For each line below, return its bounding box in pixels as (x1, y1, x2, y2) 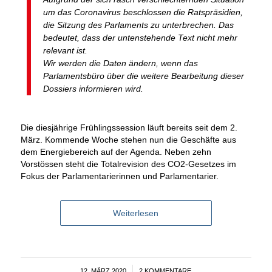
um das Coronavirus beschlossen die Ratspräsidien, (42, 7, 243, 17)
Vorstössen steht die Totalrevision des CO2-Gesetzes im (20, 159, 236, 169)
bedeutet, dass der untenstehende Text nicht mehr (42, 32, 237, 42)
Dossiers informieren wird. (42, 83, 143, 93)
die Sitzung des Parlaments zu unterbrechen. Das (42, 19, 234, 30)
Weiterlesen (113, 208, 159, 219)
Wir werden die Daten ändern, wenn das (42, 58, 198, 68)
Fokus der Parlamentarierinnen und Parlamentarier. (20, 171, 219, 182)
